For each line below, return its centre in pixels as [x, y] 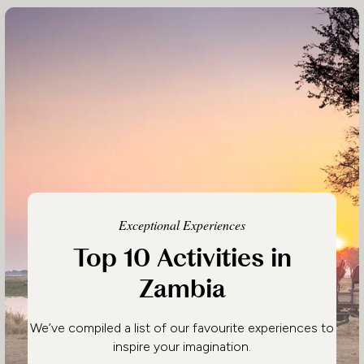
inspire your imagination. [182, 347]
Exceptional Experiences [182, 224]
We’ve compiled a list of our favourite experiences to [182, 328]
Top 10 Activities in [182, 259]
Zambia [182, 290]
